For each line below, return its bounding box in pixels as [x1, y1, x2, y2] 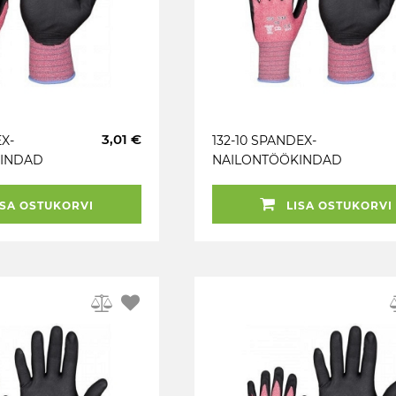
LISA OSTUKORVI [283, 199, 392, 212]
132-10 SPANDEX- [212, 133, 316, 148]
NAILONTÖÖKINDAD [212, 152, 342, 168]
